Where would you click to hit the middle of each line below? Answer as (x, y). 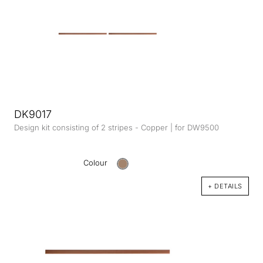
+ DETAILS (225, 186)
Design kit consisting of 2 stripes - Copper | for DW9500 (117, 128)
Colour (97, 163)
